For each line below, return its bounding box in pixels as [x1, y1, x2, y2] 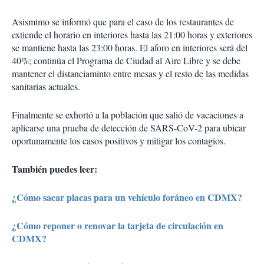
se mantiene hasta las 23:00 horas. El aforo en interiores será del [12, 41, 247, 54]
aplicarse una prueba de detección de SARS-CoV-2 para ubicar [12, 121, 246, 134]
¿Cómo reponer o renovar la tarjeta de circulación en [12, 219, 223, 233]
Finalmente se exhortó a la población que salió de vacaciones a [12, 108, 243, 121]
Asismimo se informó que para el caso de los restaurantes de [12, 15, 234, 28]
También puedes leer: [12, 162, 100, 176]
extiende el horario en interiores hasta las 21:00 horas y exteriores [12, 28, 252, 41]
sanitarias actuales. [12, 80, 80, 93]
